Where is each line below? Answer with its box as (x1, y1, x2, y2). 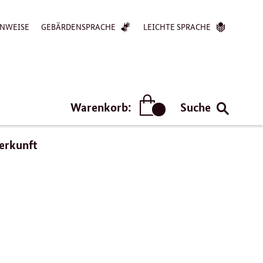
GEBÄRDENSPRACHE (41, 21, 116, 32)
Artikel (158, 113, 189, 127)
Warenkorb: (70, 99, 134, 114)
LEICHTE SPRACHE (143, 21, 211, 32)
